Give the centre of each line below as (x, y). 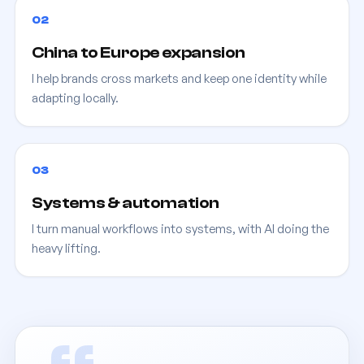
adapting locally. (75, 98)
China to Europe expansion (139, 52)
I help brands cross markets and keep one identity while (179, 78)
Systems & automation (126, 203)
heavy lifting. (66, 248)
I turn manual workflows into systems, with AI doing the (180, 229)
